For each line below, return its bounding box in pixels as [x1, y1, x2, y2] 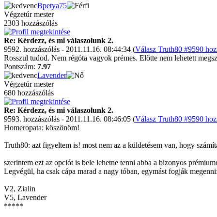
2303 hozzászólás [4, 19, 58, 27]
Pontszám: [4, 62, 37, 71]
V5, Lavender [4, 193, 46, 201]
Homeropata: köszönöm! [4, 124, 79, 132]
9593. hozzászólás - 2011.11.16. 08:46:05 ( [4, 115, 135, 123]
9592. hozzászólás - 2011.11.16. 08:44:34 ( [4, 45, 135, 53]
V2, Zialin [4, 185, 35, 193]
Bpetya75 [37, 1, 67, 10]
